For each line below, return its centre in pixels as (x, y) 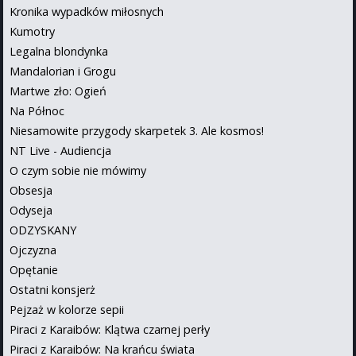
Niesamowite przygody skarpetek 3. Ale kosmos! (137, 131)
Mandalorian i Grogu (63, 72)
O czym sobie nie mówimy (78, 171)
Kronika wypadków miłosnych (87, 12)
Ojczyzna (33, 250)
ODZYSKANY (43, 230)
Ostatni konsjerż (52, 290)
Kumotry (32, 32)
